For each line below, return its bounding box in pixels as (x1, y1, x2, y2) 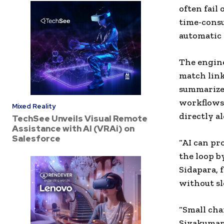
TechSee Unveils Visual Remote (12, 112, 147, 124)
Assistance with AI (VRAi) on (12, 122, 134, 134)
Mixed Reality (12, 101, 55, 110)
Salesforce (12, 132, 60, 144)
